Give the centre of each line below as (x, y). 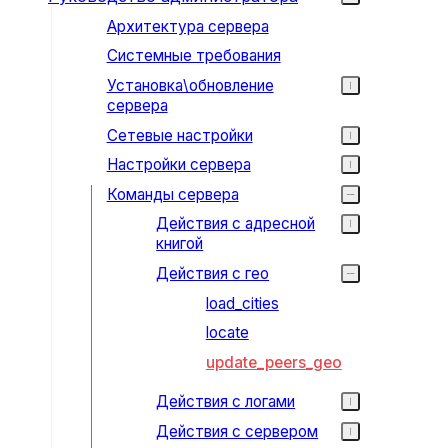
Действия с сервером (237, 431)
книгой (180, 244)
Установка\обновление (190, 86)
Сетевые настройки (179, 135)
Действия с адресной (236, 224)
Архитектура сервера (187, 26)
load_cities (242, 303)
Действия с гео (213, 274)
